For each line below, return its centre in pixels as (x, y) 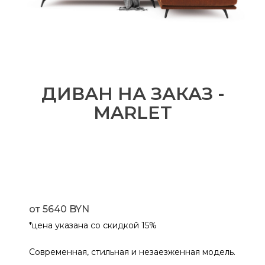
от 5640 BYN (59, 209)
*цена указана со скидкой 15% (93, 225)
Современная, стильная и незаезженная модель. (132, 252)
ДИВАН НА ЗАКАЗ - (133, 94)
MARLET (133, 113)
